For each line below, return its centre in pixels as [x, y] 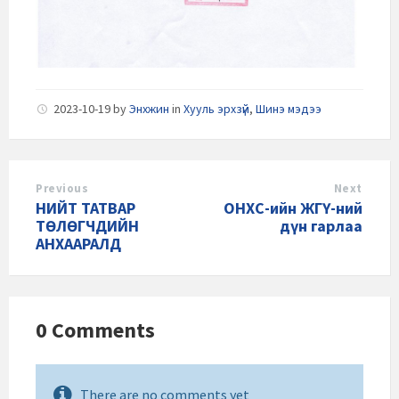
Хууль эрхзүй [216, 108]
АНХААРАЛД [78, 243]
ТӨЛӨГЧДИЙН [87, 225]
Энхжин [149, 108]
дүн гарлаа [321, 225]
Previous [62, 188]
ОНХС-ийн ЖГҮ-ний [293, 208]
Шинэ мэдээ [289, 108]
